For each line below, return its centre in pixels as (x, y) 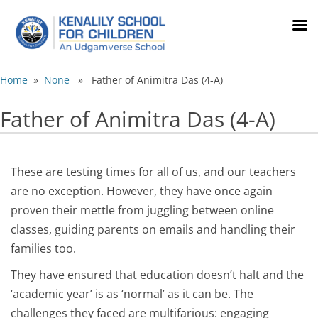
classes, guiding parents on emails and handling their (153, 229)
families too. (43, 248)
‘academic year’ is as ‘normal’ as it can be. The (132, 294)
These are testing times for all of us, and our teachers (153, 172)
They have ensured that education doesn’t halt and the (157, 275)
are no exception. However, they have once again (142, 191)
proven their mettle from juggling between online (142, 210)
